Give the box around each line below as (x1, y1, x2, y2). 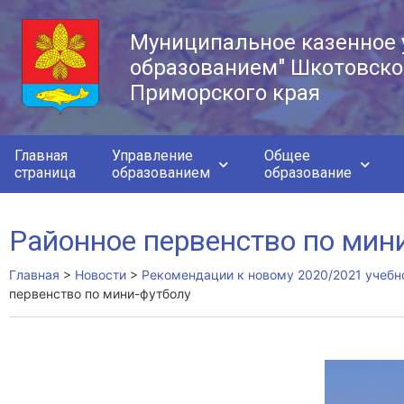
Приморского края (130, 80, 321, 106)
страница (14, 164, 76, 181)
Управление (112, 147, 193, 164)
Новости (75, 267, 126, 282)
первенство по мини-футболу (9, 286, 191, 301)
